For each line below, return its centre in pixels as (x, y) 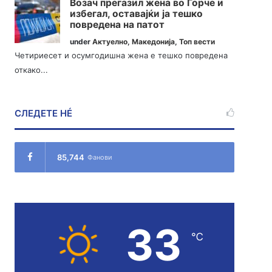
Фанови (100, 158)
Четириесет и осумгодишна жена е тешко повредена (121, 56)
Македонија (154, 42)
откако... (32, 70)
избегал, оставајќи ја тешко (137, 14)
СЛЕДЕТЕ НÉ (44, 114)
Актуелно (110, 42)
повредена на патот (117, 25)
